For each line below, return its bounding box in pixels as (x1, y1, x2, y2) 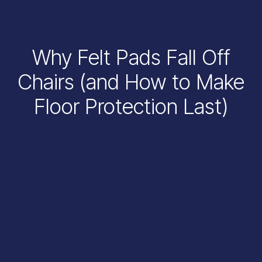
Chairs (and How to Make (18, 69, 244, 95)
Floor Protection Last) (33, 94, 229, 120)
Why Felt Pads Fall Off (32, 44, 230, 71)
